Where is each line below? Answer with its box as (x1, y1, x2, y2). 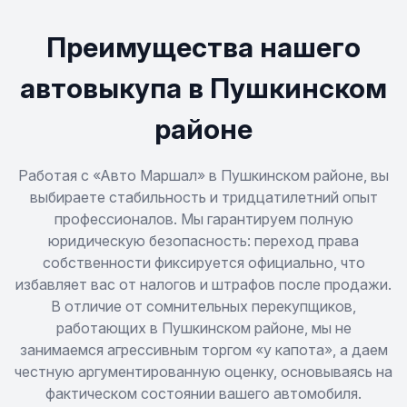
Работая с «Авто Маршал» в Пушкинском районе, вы (18, 166, 389, 184)
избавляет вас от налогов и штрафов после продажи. (15, 275, 392, 293)
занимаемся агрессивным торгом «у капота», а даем (19, 341, 388, 359)
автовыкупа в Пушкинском (20, 72, 387, 104)
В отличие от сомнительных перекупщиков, (51, 297, 356, 315)
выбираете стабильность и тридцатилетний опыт (29, 188, 378, 206)
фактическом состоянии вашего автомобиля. (45, 384, 362, 402)
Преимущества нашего (46, 31, 361, 64)
